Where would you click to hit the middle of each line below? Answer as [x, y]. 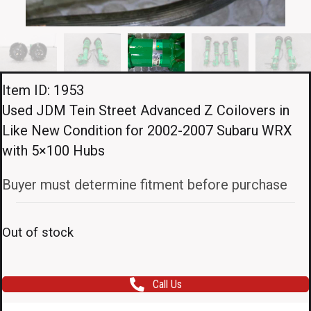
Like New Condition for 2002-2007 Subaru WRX [147, 131]
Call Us [167, 285]
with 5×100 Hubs [53, 151]
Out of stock [38, 232]
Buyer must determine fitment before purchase [145, 185]
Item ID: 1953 [43, 90]
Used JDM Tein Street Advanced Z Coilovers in [146, 110]
